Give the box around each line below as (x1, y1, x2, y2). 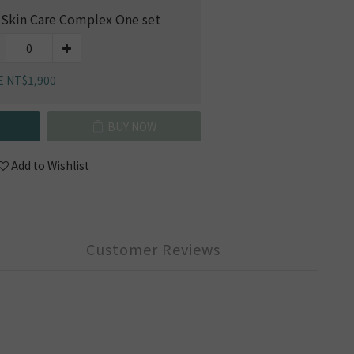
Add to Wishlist (11, 156, 89, 173)
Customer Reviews (86, 238, 220, 259)
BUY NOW (107, 118, 156, 134)
